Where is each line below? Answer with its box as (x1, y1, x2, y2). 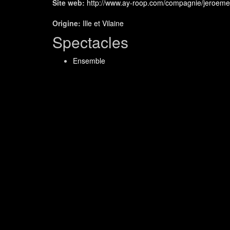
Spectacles (52, 30, 128, 53)
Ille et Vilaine (83, 17, 124, 28)
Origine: (52, 17, 83, 28)
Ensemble (73, 55, 105, 66)
